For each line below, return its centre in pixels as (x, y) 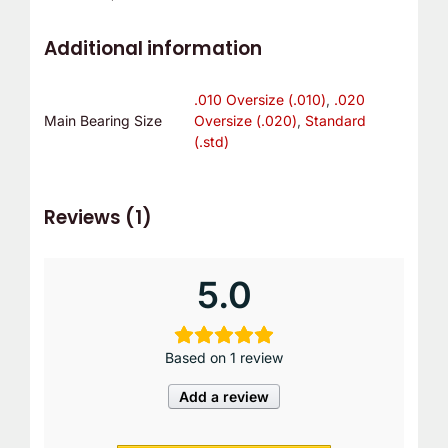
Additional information (152, 48)
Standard (335, 121)
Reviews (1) (97, 217)
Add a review (224, 396)
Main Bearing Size (102, 121)
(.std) (211, 142)
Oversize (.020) (245, 121)
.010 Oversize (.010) (259, 100)
